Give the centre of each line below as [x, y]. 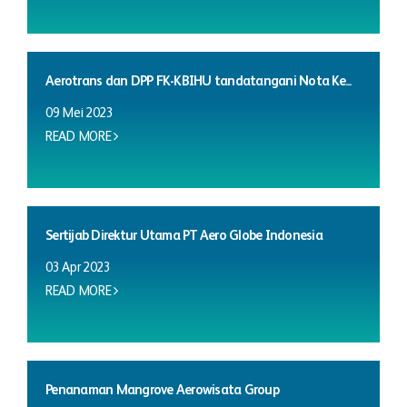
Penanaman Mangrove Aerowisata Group [162, 390]
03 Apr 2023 [78, 267]
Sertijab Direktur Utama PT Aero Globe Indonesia [184, 235]
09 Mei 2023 [79, 113]
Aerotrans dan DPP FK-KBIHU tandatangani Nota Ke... [199, 81]
